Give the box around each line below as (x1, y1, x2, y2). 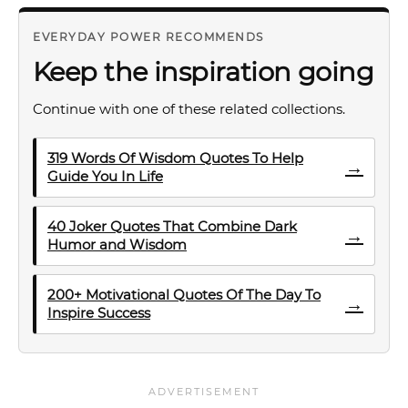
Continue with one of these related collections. (33, 100, 345, 117)
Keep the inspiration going (33, 56, 374, 87)
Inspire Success (47, 304, 150, 321)
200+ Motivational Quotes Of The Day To (47, 286, 321, 303)
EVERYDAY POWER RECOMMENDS (33, 30, 264, 44)
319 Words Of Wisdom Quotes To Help (47, 149, 303, 167)
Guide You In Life (47, 168, 163, 185)
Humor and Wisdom (47, 236, 187, 253)
